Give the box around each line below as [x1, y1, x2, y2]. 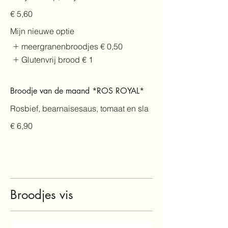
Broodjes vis [10, 187, 73, 203]
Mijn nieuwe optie [10, 25, 74, 36]
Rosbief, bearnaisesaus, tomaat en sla [10, 103, 149, 114]
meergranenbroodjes [21, 41, 99, 51]
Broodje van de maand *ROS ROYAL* [10, 85, 144, 97]
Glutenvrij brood [21, 54, 80, 65]
